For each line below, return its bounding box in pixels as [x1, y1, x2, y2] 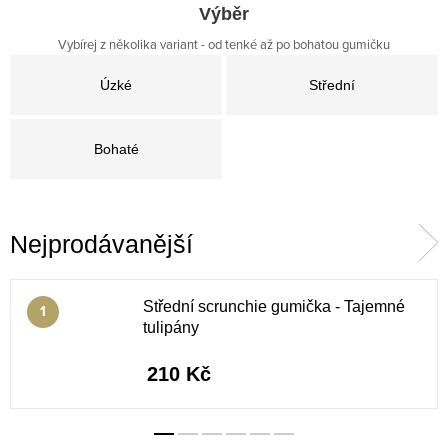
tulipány [143, 319, 199, 336]
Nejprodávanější [10, 230, 193, 258]
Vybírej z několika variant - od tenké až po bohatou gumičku [58, 35, 390, 53]
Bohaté [93, 141, 139, 157]
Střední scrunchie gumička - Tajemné [143, 298, 405, 315]
